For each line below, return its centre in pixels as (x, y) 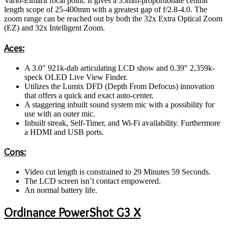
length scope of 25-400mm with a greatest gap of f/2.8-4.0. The (106, 10)
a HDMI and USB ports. (64, 132)
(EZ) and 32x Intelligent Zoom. (54, 28)
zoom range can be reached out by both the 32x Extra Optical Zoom (113, 19)
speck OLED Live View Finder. (76, 77)
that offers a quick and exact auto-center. (89, 95)
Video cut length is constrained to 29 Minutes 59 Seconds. (118, 172)
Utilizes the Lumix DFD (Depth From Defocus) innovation (119, 86)
